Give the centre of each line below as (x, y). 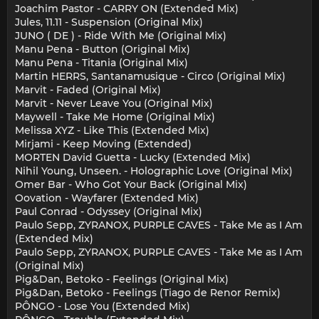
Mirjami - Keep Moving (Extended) (103, 144)
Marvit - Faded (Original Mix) (88, 90)
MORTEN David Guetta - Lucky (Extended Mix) (133, 158)
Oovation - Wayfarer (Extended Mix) (107, 198)
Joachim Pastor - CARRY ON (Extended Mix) (127, 9)
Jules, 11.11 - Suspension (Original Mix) (109, 22)
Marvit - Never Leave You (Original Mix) (114, 104)
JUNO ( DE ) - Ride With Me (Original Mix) (121, 36)
